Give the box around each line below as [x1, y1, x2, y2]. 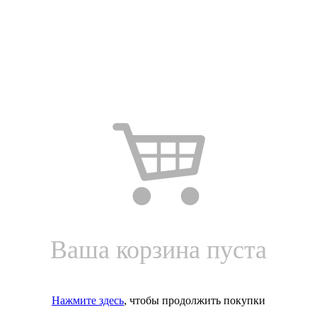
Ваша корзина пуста [50, 235, 267, 264]
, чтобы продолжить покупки [124, 294, 265, 306]
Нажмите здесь [52, 294, 124, 306]
